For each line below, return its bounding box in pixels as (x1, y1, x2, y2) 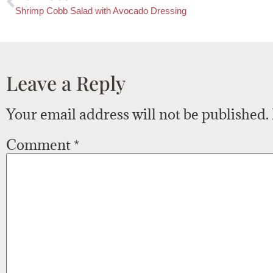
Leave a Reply (6, 69, 126, 96)
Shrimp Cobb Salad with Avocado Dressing (15, 5, 186, 16)
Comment (6, 135, 74, 154)
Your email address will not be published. (6, 104, 269, 123)
